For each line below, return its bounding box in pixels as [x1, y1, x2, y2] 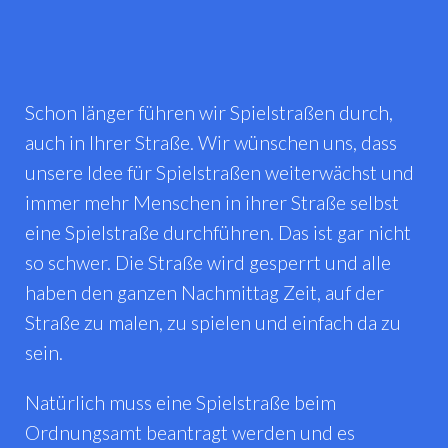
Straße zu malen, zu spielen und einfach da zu [25, 310, 401, 334]
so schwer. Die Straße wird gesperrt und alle [25, 250, 391, 274]
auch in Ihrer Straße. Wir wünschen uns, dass [25, 130, 397, 154]
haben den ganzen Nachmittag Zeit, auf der [25, 280, 384, 304]
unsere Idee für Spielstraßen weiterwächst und [25, 160, 414, 184]
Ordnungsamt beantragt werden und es [25, 420, 355, 444]
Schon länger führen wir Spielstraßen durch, [25, 100, 393, 124]
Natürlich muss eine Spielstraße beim [25, 390, 336, 414]
